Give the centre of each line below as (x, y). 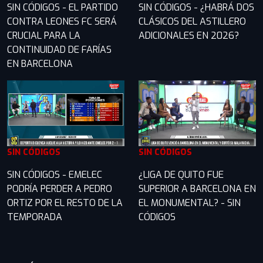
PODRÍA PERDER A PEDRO (60, 188)
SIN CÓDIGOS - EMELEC (55, 174)
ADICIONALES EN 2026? (189, 35)
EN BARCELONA (40, 63)
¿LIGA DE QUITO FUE (181, 174)
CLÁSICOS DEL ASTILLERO (192, 21)
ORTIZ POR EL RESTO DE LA (65, 203)
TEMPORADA (35, 217)
